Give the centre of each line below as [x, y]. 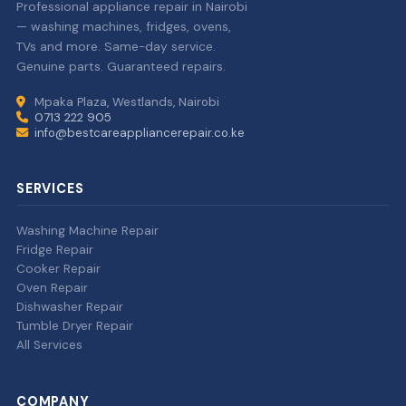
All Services [49, 344]
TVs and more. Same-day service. [116, 46]
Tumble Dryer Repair [74, 325]
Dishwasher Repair [69, 306]
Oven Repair [52, 287]
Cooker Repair [58, 268]
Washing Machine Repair [87, 230]
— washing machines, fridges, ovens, [123, 26]
